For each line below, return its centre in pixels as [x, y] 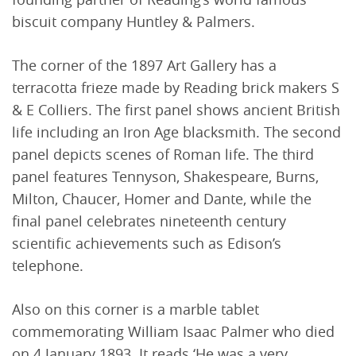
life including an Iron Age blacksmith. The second [176, 132]
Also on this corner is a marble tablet [135, 310]
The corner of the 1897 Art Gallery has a [144, 66]
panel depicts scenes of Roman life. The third [163, 155]
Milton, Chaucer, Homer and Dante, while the [162, 199]
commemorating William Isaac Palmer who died [173, 332]
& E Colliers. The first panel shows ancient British [176, 110]
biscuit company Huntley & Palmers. [133, 22]
